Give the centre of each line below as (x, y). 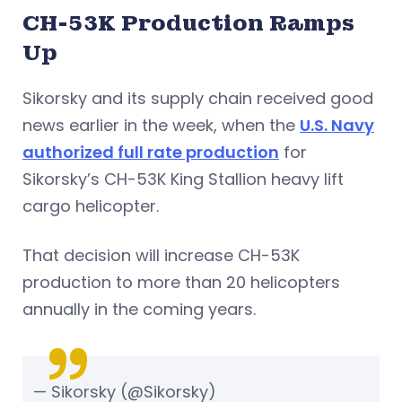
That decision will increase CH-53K (161, 256)
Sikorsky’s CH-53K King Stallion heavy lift (183, 179)
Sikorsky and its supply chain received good (198, 99)
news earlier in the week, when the (161, 126)
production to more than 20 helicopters (181, 283)
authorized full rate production (151, 153)
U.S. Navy (337, 126)
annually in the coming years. (139, 310)
